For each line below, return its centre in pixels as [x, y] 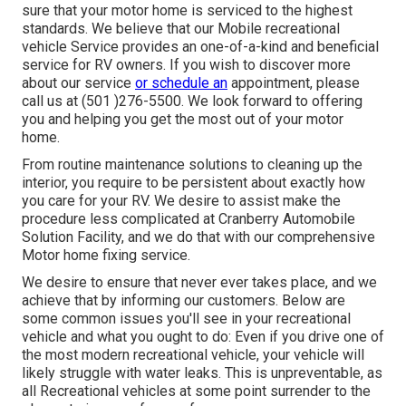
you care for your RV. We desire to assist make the [181, 201]
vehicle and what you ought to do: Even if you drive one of [203, 337]
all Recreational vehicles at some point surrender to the [196, 391]
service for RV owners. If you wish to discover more [186, 65]
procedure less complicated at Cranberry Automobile [188, 219]
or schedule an [181, 83]
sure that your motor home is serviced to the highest [187, 11]
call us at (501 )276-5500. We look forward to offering [192, 101]
